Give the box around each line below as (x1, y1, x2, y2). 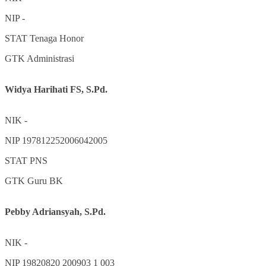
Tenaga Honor (30, 33, 84, 43)
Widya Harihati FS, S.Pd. (5, 84, 107, 94)
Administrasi (27, 53, 74, 64)
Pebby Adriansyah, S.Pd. (5, 206, 106, 217)
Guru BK (27, 175, 63, 186)
